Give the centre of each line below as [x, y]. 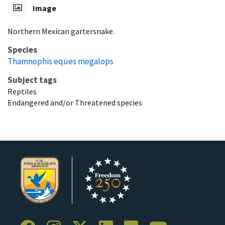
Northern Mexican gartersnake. [61, 31]
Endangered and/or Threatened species [75, 102]
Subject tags [32, 80]
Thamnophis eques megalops [61, 61]
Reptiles [22, 91]
